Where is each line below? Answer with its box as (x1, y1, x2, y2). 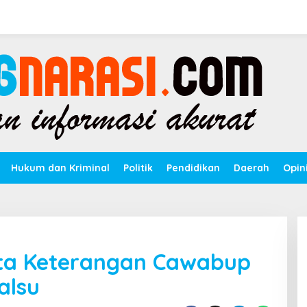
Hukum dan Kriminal (11, 162, 110, 174)
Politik (123, 162, 153, 174)
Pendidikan (167, 162, 220, 174)
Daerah (234, 162, 269, 174)
